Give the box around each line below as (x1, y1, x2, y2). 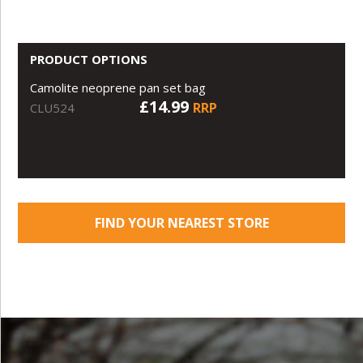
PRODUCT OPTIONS (30, 50, 148, 67)
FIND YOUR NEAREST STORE (94, 213, 269, 232)
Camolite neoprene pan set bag (30, 79, 207, 96)
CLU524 (30, 99, 75, 116)
